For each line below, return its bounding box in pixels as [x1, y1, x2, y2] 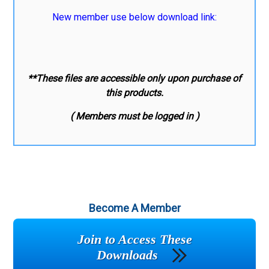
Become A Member [88, 201, 181, 214]
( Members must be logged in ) [70, 110, 199, 122]
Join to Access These [77, 231, 192, 247]
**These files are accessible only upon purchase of [28, 72, 241, 84]
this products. [106, 86, 163, 98]
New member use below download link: [52, 11, 217, 23]
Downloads [97, 247, 158, 262]
